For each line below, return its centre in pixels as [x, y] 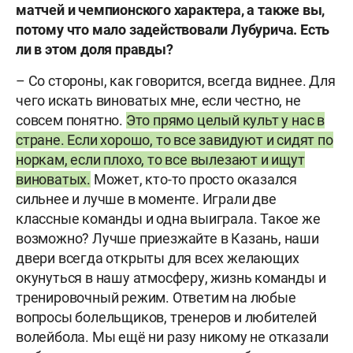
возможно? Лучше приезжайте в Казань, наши [167, 239]
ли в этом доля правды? [95, 50]
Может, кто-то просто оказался [194, 180]
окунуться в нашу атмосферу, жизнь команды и [171, 278]
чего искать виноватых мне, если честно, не [158, 101]
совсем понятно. [71, 121]
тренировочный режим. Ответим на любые [156, 298]
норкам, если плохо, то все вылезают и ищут [160, 160]
